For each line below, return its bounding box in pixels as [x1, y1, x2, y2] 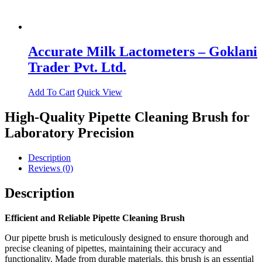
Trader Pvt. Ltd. [28, 60, 126, 75]
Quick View [77, 87, 122, 98]
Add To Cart [28, 87, 75, 98]
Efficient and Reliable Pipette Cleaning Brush [5, 212, 185, 223]
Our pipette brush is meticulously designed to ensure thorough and [5, 232, 249, 243]
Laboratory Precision [5, 125, 134, 141]
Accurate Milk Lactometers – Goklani [28, 44, 257, 60]
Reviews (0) [28, 163, 73, 174]
